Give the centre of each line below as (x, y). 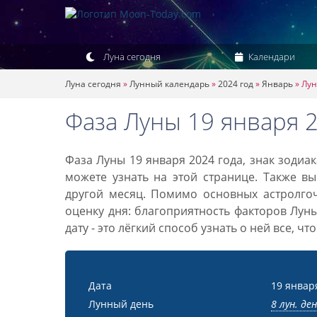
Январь (277, 84)
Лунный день (121, 304)
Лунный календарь (169, 84)
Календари (270, 57)
